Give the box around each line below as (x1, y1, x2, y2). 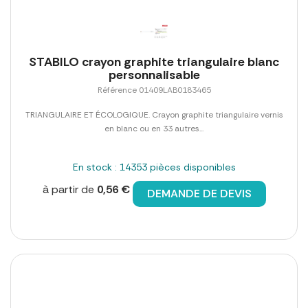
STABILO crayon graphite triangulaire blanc (29, 54, 279, 71)
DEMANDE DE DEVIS (146, 186, 252, 201)
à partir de (42, 182, 97, 197)
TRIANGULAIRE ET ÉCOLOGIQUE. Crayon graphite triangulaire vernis (25, 109, 283, 121)
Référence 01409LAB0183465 (97, 85, 211, 96)
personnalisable (108, 67, 200, 84)
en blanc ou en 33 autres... (104, 123, 203, 135)
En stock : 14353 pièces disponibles (72, 161, 236, 174)
